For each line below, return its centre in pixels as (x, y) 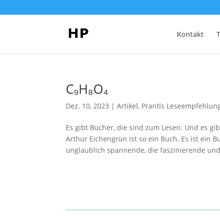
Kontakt (190, 34)
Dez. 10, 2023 (88, 106)
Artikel (128, 106)
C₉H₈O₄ (87, 89)
